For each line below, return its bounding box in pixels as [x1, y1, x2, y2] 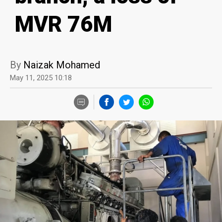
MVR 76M [15, 11, 112, 37]
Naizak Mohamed [23, 58, 100, 71]
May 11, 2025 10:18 [10, 73, 72, 82]
